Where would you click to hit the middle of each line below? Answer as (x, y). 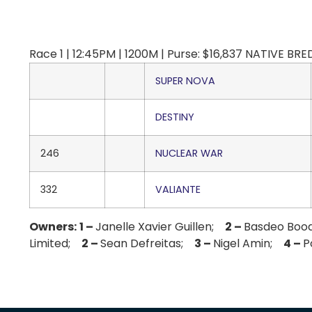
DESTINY (175, 117)
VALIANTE (178, 189)
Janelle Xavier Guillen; (160, 227)
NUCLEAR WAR (189, 153)
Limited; (55, 243)
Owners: (53, 227)
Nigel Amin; (248, 243)
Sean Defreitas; (147, 243)
